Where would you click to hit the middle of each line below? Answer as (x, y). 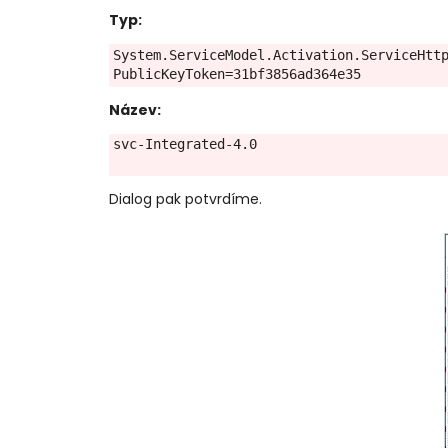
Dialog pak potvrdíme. (185, 198)
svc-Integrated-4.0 (184, 143)
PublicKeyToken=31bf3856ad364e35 (236, 73)
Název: (134, 109)
